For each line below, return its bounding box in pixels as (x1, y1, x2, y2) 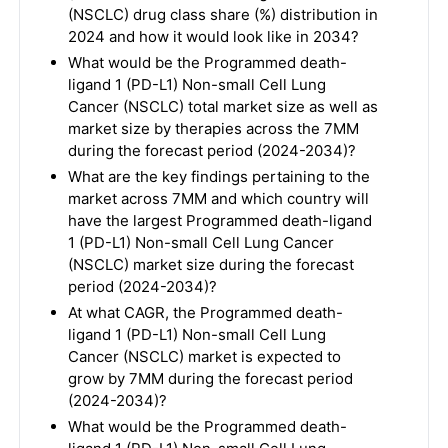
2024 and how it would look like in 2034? (67, 27, 359, 46)
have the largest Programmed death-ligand (67, 211, 372, 230)
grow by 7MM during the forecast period (67, 369, 353, 388)
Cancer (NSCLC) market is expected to (67, 347, 341, 366)
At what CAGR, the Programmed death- (67, 303, 343, 322)
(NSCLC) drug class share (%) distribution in (67, 5, 378, 24)
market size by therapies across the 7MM (67, 119, 359, 138)
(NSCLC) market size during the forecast (67, 255, 354, 274)
